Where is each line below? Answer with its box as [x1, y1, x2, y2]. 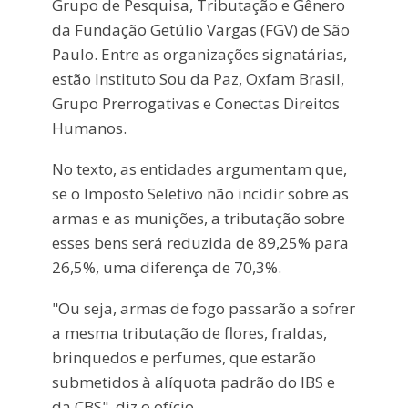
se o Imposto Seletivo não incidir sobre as [51, 182, 349, 204]
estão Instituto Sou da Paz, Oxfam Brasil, [51, 68, 344, 90]
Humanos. [51, 117, 127, 139]
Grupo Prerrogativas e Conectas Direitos [51, 93, 340, 115]
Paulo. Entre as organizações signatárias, [51, 44, 347, 66]
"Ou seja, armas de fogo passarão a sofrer [51, 297, 355, 319]
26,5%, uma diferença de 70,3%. [51, 256, 281, 278]
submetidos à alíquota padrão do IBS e [51, 371, 335, 393]
